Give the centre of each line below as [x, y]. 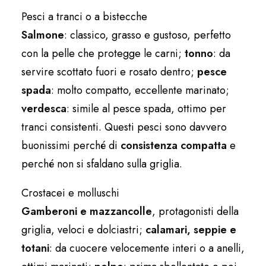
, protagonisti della [195, 211]
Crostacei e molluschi [70, 193]
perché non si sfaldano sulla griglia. [102, 164]
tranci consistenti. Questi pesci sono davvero [124, 127]
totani [35, 248]
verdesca [44, 108]
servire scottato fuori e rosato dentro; [109, 72]
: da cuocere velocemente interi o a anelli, [147, 248]
